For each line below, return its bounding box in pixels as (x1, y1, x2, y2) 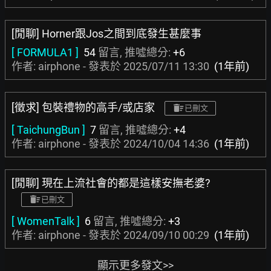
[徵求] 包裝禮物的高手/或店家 (11, 100, 155, 114)
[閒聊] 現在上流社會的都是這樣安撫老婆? (11, 177, 211, 189)
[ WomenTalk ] (11, 215, 80, 227)
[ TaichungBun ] (11, 123, 85, 136)
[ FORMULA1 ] (11, 46, 79, 59)
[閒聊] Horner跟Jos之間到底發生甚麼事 (11, 27, 201, 40)
